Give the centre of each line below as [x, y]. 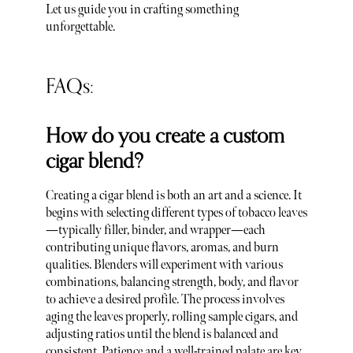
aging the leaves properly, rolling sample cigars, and [171, 318]
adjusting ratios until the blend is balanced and [162, 335]
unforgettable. [80, 28]
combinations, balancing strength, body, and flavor [172, 283]
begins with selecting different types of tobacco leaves [176, 214]
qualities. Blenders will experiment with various [164, 266]
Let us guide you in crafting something [142, 10]
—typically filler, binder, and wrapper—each [155, 231]
